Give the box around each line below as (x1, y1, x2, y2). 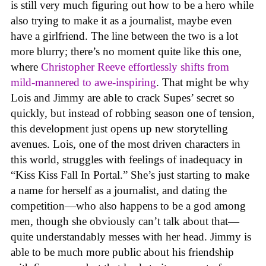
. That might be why (156, 75, 249, 88)
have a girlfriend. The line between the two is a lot (11, 29, 238, 42)
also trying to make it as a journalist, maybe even (11, 14, 232, 27)
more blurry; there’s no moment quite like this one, (11, 45, 242, 58)
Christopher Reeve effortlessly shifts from (41, 60, 229, 73)
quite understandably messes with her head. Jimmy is (11, 230, 251, 243)
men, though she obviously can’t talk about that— (11, 214, 239, 227)
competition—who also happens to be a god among (11, 199, 246, 212)
